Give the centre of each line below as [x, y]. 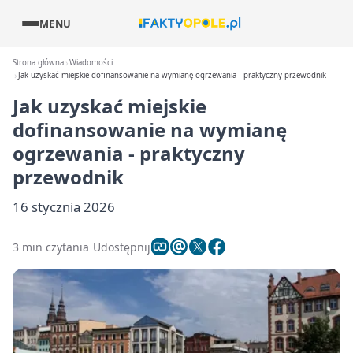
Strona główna [38, 63]
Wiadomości [91, 63]
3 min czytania [51, 247]
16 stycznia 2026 [64, 207]
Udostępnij [122, 247]
